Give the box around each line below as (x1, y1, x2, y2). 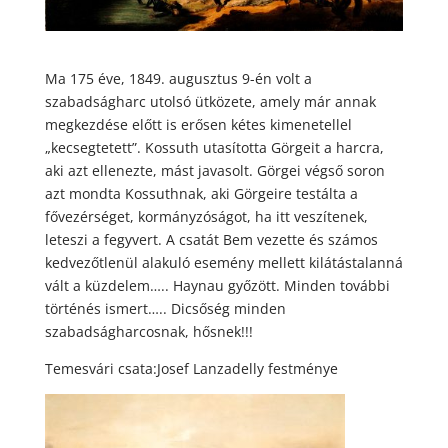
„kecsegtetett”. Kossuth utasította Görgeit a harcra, (44, 137, 384, 157)
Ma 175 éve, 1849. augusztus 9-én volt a (44, 68, 312, 88)
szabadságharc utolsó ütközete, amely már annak (44, 91, 376, 111)
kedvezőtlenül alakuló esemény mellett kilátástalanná (44, 252, 403, 272)
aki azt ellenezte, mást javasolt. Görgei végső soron (44, 160, 385, 180)
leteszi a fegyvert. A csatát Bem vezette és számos (44, 229, 378, 249)
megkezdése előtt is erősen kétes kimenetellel (44, 114, 352, 134)
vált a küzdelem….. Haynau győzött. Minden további (44, 275, 390, 295)
